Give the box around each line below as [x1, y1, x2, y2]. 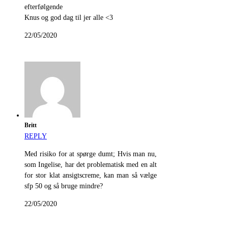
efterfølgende [24, 3, 63, 11]
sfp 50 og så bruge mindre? [24, 182, 103, 190]
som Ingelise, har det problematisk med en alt [24, 161, 157, 169]
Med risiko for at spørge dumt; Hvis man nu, [24, 150, 157, 158]
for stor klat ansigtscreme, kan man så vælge [24, 172, 157, 180]
